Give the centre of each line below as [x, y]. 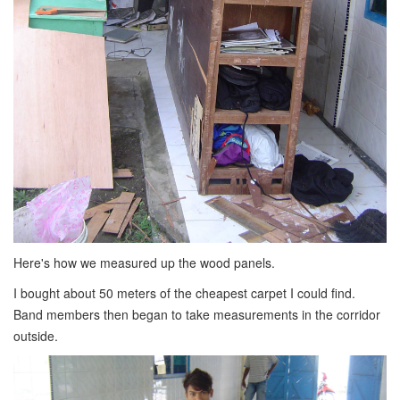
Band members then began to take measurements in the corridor [197, 315]
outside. [36, 336]
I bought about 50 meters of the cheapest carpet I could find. [184, 293]
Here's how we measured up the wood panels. [144, 263]
